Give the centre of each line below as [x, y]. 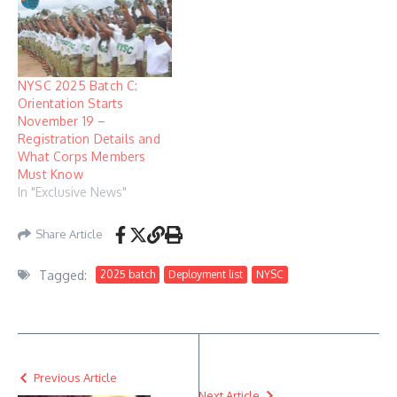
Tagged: [63, 275]
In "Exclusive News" [72, 191]
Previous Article [75, 377]
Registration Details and [89, 138]
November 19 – [62, 121]
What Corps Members [82, 156]
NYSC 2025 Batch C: [78, 85]
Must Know [51, 174]
